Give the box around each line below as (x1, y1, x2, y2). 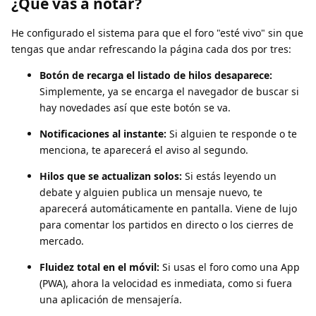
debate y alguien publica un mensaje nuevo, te (39, 186, 262, 200)
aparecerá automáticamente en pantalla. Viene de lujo (39, 202, 297, 216)
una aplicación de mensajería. (39, 293, 182, 307)
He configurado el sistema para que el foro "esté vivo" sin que (11, 26, 303, 40)
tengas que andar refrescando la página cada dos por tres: (11, 42, 291, 56)
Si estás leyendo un (182, 169, 276, 183)
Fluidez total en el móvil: (39, 260, 159, 274)
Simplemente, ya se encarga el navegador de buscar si (39, 85, 299, 99)
